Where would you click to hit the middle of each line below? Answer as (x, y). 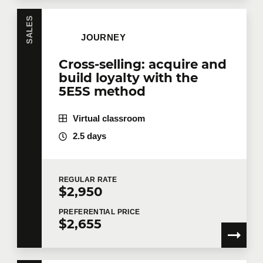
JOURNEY (104, 37)
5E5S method (102, 91)
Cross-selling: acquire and (142, 64)
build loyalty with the (128, 77)
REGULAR (78, 180)
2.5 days (89, 136)
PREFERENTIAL (88, 212)
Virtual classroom (109, 118)
